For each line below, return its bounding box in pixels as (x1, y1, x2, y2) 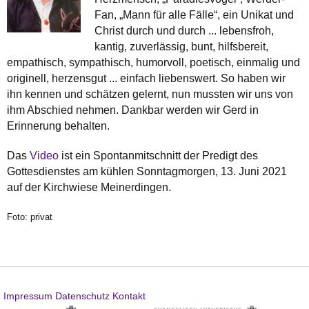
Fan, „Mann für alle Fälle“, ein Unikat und (94, 8, 294, 21)
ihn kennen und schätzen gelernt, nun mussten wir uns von (7, 88, 293, 100)
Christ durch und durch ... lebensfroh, (94, 24, 274, 37)
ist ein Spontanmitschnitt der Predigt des (61, 149, 258, 161)
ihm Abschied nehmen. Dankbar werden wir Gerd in (7, 103, 259, 116)
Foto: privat (7, 211, 52, 222)
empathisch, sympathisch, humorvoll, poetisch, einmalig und (7, 56, 300, 68)
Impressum (3, 290, 52, 301)
